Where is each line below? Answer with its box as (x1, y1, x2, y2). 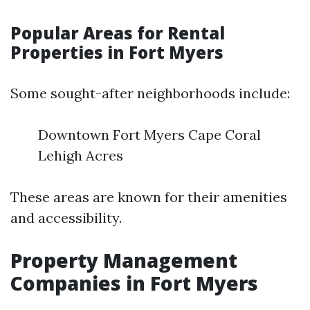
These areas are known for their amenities (10, 188, 287, 206)
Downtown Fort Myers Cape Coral (38, 126, 261, 143)
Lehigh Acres (38, 147, 123, 164)
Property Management (10, 247, 237, 273)
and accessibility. (10, 209, 122, 226)
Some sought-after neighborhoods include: (10, 84, 290, 102)
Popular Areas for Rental (10, 21, 225, 44)
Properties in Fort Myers (10, 41, 224, 64)
